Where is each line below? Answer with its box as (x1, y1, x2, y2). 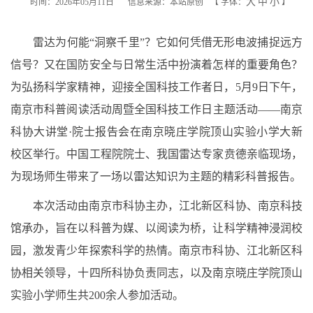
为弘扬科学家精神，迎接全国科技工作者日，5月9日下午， (10, 81, 303, 93)
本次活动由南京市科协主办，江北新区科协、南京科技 (33, 200, 303, 212)
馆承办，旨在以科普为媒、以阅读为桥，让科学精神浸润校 (10, 222, 303, 234)
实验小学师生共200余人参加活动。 (10, 289, 184, 301)
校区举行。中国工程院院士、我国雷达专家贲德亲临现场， (10, 148, 303, 160)
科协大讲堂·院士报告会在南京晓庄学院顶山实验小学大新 (10, 126, 303, 138)
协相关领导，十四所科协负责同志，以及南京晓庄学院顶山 (10, 267, 303, 279)
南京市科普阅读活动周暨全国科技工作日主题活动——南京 (10, 103, 303, 115)
